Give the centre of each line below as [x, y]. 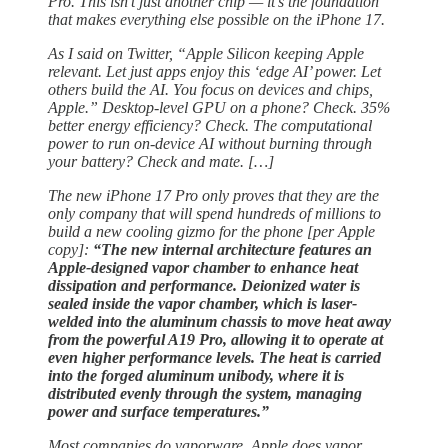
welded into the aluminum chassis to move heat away [219, 321]
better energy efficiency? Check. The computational [210, 125]
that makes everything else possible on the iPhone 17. [216, 19]
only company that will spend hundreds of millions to [214, 213]
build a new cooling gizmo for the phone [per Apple [211, 231]
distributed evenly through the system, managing [205, 393]
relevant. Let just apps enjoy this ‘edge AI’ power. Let [214, 71]
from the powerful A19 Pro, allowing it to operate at [215, 339]
